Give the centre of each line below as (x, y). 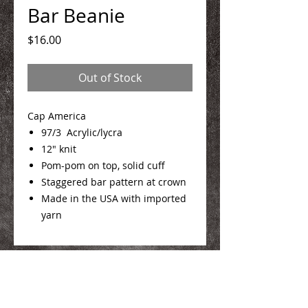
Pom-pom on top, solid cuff (103, 165)
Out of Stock (110, 77)
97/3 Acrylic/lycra (82, 132)
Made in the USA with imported (114, 198)
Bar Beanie (76, 15)
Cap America (57, 115)
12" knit (59, 148)
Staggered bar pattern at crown (114, 181)
